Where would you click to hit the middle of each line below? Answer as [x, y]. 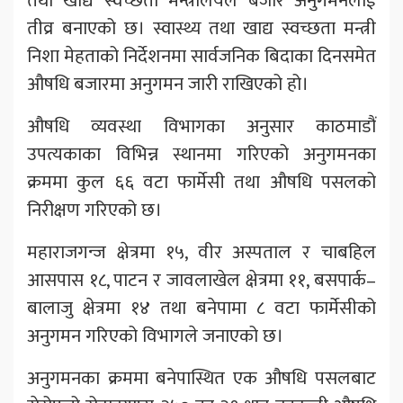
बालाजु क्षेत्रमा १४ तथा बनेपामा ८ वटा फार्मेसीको [201, 309]
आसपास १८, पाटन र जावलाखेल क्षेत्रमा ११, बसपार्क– [201, 281]
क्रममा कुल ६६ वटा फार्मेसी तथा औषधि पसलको [201, 183]
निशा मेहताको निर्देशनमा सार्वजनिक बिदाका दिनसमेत [201, 57]
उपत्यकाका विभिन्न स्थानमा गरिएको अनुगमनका [201, 155]
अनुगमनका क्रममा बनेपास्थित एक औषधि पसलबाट [201, 379]
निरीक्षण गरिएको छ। [94, 210]
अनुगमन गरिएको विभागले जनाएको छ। [155, 336]
